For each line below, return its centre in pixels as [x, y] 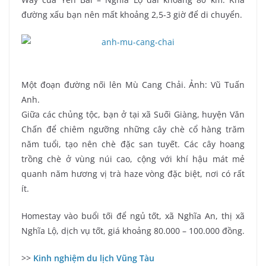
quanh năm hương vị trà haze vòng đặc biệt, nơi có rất [133, 174]
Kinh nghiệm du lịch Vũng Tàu [94, 258]
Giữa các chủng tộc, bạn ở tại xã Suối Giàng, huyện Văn [133, 115]
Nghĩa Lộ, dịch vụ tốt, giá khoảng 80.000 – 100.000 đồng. [133, 231]
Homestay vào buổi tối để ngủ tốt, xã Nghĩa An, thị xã [133, 216]
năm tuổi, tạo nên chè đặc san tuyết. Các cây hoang [133, 144]
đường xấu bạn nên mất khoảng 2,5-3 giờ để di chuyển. [132, 14]
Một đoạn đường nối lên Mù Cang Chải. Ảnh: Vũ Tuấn [133, 85]
